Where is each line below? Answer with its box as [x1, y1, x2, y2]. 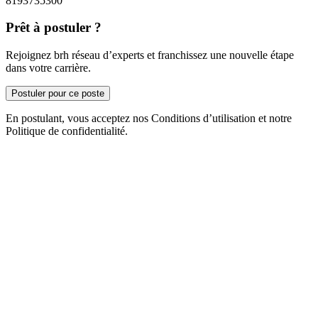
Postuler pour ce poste [11, 87, 104, 99]
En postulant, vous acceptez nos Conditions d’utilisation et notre [6, 111, 292, 124]
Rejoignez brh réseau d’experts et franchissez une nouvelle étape [6, 48, 294, 61]
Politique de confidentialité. [6, 124, 128, 137]
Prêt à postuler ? [6, 20, 102, 35]
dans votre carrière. [6, 61, 91, 74]
